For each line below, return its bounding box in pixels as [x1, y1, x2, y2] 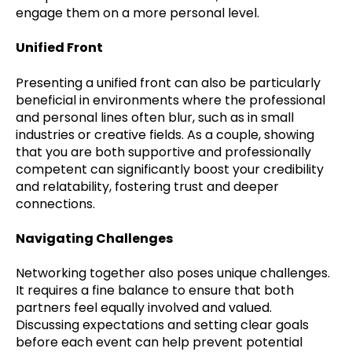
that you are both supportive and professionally [16, 142, 311, 161]
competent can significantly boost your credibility [16, 159, 324, 178]
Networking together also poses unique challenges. [16, 264, 330, 283]
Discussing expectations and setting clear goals [16, 316, 309, 335]
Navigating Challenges [16, 229, 173, 248]
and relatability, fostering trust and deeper [16, 177, 279, 196]
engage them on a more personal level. [16, 3, 259, 22]
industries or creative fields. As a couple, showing [16, 125, 314, 144]
